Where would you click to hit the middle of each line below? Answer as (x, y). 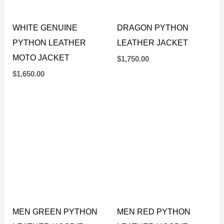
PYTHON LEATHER (49, 66)
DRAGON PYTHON (153, 51)
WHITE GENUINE (45, 51)
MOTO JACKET (41, 81)
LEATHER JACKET (152, 66)
